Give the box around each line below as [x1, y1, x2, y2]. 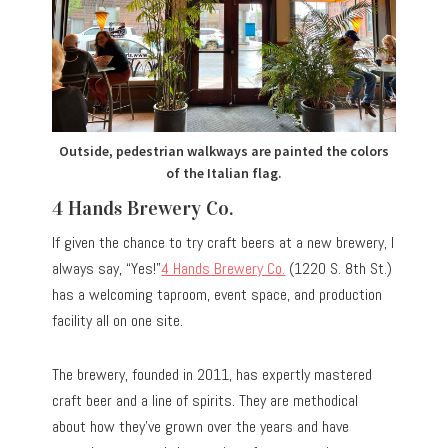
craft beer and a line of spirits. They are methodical [52, 389, 359, 411]
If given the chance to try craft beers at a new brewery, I [52, 231, 395, 253]
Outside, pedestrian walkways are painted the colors [59, 141, 389, 160]
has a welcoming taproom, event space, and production [52, 283, 383, 305]
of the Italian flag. [166, 163, 282, 182]
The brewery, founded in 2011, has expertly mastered [52, 363, 373, 385]
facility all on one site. [52, 309, 184, 331]
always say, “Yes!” [52, 257, 162, 279]
